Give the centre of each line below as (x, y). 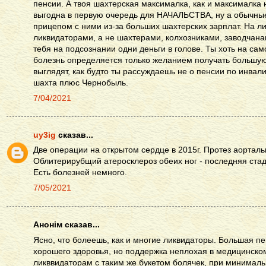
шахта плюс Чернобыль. (81, 83)
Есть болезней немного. (80, 173)
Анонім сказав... (66, 224)
